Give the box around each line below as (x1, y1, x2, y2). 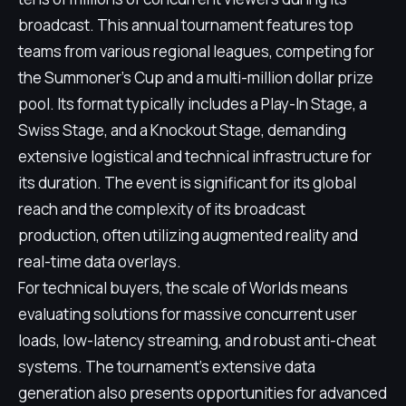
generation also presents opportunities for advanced (18, 382, 387, 403)
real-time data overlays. (18, 251, 181, 272)
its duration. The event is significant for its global (18, 172, 356, 193)
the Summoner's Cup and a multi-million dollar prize (18, 67, 373, 88)
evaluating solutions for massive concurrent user (18, 304, 357, 324)
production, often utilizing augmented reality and (18, 225, 358, 246)
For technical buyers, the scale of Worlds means (18, 277, 348, 298)
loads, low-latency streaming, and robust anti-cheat (18, 330, 376, 351)
